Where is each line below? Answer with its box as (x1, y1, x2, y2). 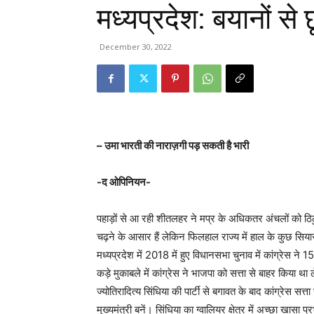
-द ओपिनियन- (97, 175, 151, 189)
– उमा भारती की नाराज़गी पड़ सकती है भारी (97, 139, 249, 153)
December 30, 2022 (100, 41, 172, 53)
